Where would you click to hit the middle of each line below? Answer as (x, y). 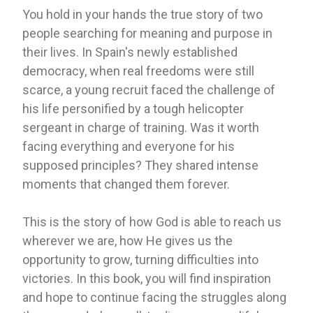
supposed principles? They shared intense (141, 165)
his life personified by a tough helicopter (133, 108)
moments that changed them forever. (126, 184)
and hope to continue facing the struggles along (155, 297)
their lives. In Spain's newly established (130, 52)
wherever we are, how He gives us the (128, 240)
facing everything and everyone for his (129, 146)
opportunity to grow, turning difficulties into (141, 259)
